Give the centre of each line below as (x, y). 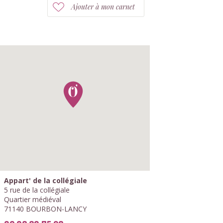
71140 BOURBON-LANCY (45, 209)
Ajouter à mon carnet (103, 7)
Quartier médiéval (33, 199)
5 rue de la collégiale (37, 190)
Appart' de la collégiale (46, 180)
